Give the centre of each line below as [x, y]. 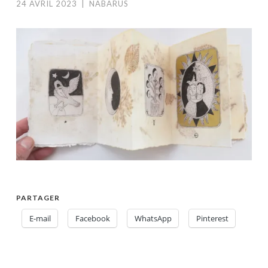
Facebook [93, 219]
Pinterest [212, 219]
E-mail [40, 219]
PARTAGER [38, 198]
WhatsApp [153, 219]
